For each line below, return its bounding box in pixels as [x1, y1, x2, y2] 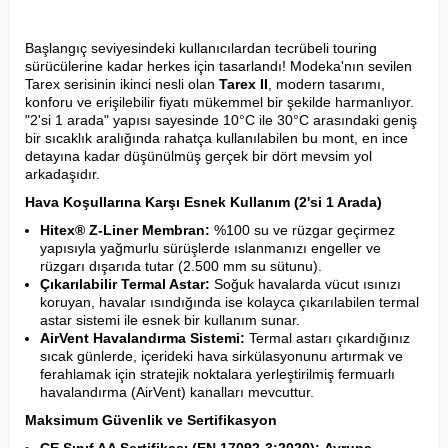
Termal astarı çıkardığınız [245, 329, 410, 346]
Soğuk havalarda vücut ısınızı [210, 275, 401, 292]
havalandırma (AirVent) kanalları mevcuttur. [40, 383, 314, 400]
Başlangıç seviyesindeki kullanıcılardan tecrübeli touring [25, 39, 377, 56]
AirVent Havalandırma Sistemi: [40, 329, 245, 346]
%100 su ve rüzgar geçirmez [210, 221, 395, 238]
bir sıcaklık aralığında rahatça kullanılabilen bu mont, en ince [25, 129, 408, 146]
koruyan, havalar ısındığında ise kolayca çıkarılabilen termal [40, 293, 419, 310]
